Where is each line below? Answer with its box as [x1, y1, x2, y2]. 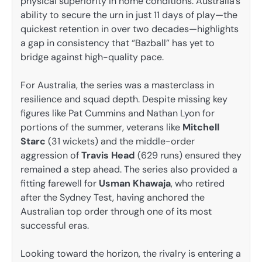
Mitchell [182, 121, 219, 134]
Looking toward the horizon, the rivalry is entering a [20, 247, 241, 260]
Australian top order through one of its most [20, 205, 212, 218]
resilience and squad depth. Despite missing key [20, 93, 227, 106]
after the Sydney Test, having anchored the [20, 191, 205, 204]
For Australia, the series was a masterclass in [20, 79, 214, 92]
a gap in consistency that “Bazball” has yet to [20, 37, 215, 49]
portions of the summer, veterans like [20, 121, 182, 134]
